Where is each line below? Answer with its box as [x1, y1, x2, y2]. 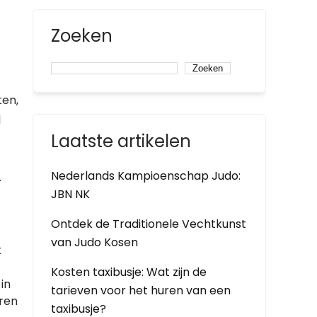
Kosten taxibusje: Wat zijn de [51, 264, 207, 280]
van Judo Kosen [51, 234, 138, 250]
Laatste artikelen [51, 129, 191, 153]
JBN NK [51, 186, 90, 202]
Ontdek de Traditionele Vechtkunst [51, 216, 246, 232]
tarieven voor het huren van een [51, 282, 231, 299]
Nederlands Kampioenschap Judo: [51, 168, 241, 184]
